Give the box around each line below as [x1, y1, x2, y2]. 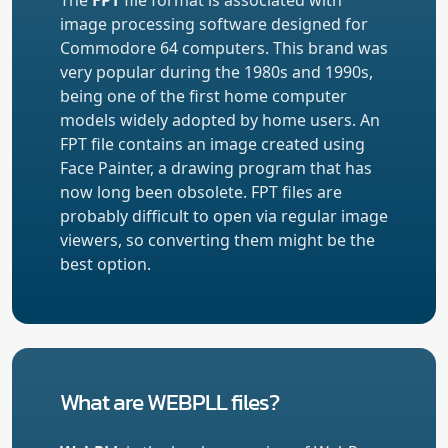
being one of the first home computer [60, 84, 347, 107]
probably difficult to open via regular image [60, 204, 388, 227]
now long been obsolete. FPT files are [60, 180, 342, 203]
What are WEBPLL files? [60, 383, 279, 419]
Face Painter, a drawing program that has [60, 156, 372, 179]
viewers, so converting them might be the [60, 228, 375, 251]
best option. [60, 252, 151, 275]
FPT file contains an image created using [60, 132, 365, 155]
